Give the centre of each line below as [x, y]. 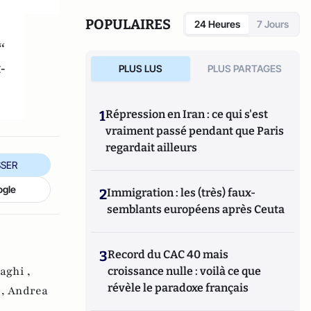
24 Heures [217, 24]
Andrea [28, 291]
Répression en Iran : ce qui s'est [187, 114]
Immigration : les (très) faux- [182, 193]
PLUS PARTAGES [245, 68]
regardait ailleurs [152, 148]
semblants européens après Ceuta [196, 209]
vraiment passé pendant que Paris [195, 131]
